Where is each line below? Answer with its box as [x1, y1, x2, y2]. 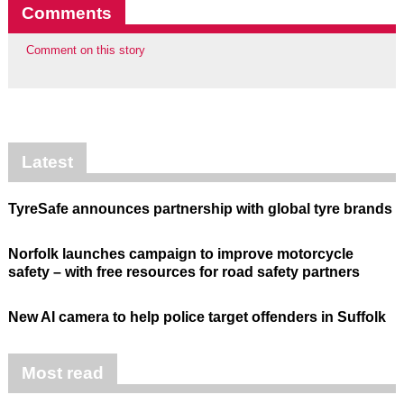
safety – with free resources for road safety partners [7, 264, 360, 280]
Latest [21, 152, 73, 172]
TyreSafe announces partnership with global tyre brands [7, 201, 392, 217]
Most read [21, 363, 104, 383]
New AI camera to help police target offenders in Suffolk [7, 309, 386, 326]
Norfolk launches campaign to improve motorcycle [7, 246, 353, 262]
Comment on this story [25, 42, 145, 57]
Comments [21, 3, 112, 23]
